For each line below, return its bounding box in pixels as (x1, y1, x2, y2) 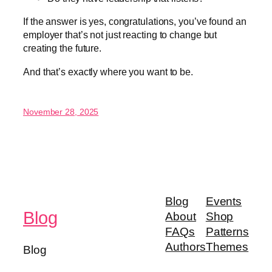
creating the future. (23, 42, 102, 54)
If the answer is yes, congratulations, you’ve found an (23, 16, 246, 27)
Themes (205, 240, 249, 254)
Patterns (205, 225, 249, 239)
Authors (165, 240, 206, 254)
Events (205, 195, 242, 208)
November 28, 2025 (23, 106, 99, 117)
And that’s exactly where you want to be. (23, 66, 193, 77)
